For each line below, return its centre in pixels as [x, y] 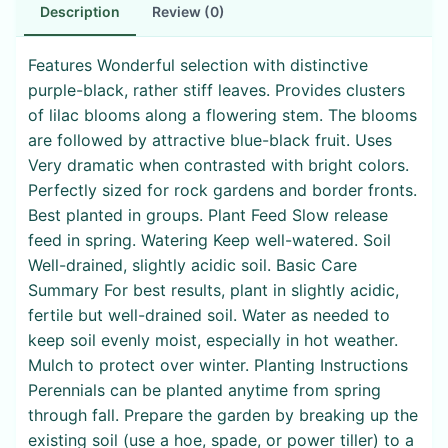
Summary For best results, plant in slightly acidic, [213, 289]
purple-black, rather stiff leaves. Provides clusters [216, 89]
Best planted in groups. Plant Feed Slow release [208, 214]
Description [80, 12]
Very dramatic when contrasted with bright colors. [218, 164]
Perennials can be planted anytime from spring [204, 389]
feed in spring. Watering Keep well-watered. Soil [209, 239]
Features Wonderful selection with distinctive [198, 64]
